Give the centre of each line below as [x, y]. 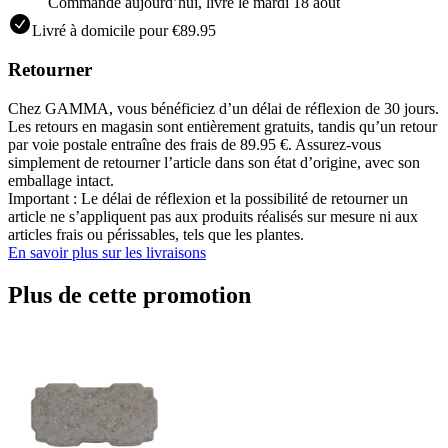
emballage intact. [61, 180]
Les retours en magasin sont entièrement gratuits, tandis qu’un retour [222, 126]
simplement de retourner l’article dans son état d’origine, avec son [214, 162]
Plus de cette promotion [129, 294]
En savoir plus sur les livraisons [107, 252]
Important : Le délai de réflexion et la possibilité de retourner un [208, 198]
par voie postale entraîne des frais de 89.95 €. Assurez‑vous [194, 144]
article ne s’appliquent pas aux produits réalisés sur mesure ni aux [213, 216]
